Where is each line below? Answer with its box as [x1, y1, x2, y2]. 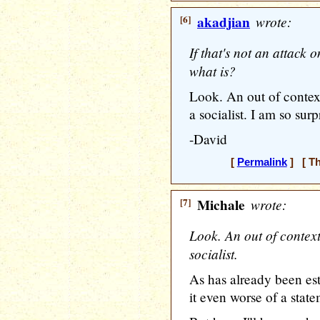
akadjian [197, 12, 250, 32]
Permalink [236, 156, 287, 168]
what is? [189, 61, 236, 80]
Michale [197, 195, 245, 215]
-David [189, 130, 227, 148]
